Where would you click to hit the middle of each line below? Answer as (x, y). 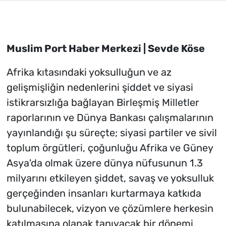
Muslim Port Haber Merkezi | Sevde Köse (105, 49)
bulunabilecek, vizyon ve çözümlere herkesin (110, 209)
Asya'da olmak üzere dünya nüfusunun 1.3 (104, 163)
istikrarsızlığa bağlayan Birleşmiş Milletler (103, 103)
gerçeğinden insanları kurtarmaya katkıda (104, 193)
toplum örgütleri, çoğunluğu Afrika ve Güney (109, 148)
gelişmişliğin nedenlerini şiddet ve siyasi (100, 88)
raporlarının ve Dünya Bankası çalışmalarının (110, 118)
